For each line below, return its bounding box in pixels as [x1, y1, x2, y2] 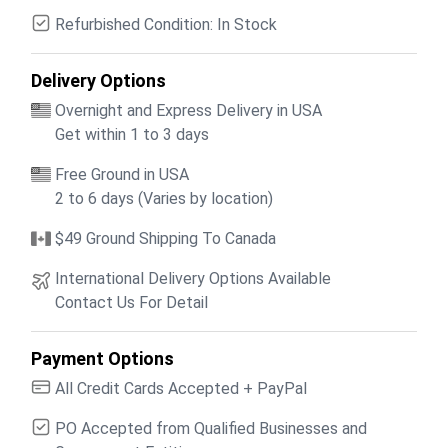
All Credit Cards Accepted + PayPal [55, 378, 307, 398]
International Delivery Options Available [55, 268, 331, 288]
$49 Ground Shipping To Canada [55, 228, 276, 248]
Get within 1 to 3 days [55, 124, 209, 144]
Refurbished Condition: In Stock [55, 14, 277, 34]
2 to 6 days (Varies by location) [55, 188, 273, 208]
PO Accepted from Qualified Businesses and [55, 418, 367, 438]
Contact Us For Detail [55, 292, 208, 312]
